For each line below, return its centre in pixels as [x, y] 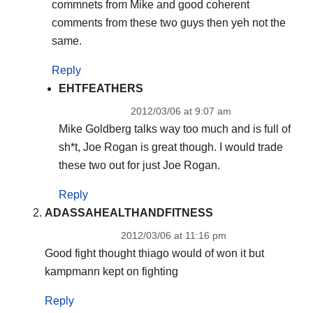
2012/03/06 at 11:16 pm [174, 235]
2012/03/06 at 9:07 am [181, 111]
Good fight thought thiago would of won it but [154, 253]
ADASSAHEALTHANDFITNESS [129, 212]
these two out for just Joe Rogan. [139, 165]
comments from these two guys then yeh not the [168, 23]
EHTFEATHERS [101, 88]
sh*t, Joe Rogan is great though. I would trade [170, 147]
